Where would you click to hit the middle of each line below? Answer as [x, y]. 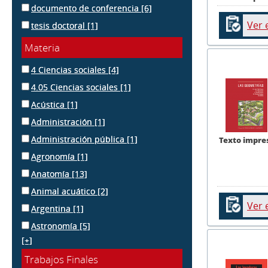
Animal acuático [64, 191]
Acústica [49, 104]
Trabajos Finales [61, 259]
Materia [42, 48]
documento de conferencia [86, 8]
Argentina [52, 208]
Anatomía [51, 174]
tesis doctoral [59, 25]
